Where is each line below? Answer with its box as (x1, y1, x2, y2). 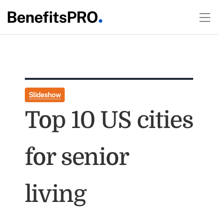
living (24, 181, 86, 208)
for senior (24, 144, 128, 171)
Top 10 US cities (24, 107, 193, 134)
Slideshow (28, 91, 61, 99)
